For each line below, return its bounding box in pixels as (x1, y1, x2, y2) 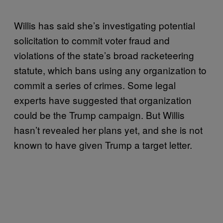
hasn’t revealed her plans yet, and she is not (14, 122, 203, 136)
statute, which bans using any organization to (14, 63, 207, 77)
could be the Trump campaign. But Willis (14, 108, 185, 121)
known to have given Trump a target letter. (14, 137, 195, 151)
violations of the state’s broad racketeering (14, 48, 194, 62)
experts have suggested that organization (14, 93, 192, 107)
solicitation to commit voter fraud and (14, 33, 170, 47)
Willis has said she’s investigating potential (14, 18, 195, 32)
